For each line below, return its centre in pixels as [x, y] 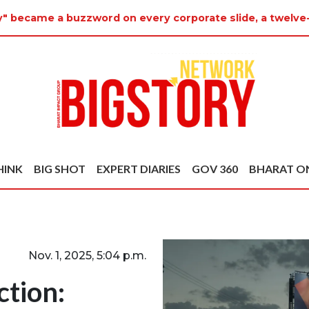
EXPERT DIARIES [139, 169]
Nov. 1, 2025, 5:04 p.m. [87, 255]
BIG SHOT [60, 169]
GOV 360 [215, 169]
